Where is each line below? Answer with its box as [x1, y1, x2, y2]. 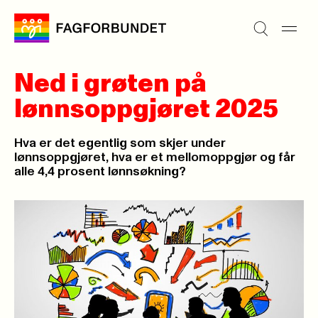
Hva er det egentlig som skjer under [14, 137, 226, 150]
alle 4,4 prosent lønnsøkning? [14, 165, 186, 178]
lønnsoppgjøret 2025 [14, 97, 278, 122]
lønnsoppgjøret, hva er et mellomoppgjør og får [14, 151, 295, 164]
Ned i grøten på [14, 71, 207, 97]
